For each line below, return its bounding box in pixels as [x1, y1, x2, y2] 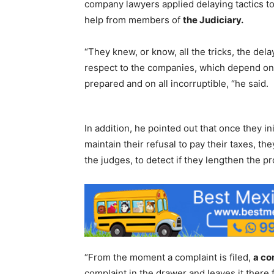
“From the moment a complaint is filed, [84, 251, 253, 263]
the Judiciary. [183, 13, 243, 26]
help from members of [84, 13, 183, 26]
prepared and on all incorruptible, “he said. [84, 77, 268, 89]
